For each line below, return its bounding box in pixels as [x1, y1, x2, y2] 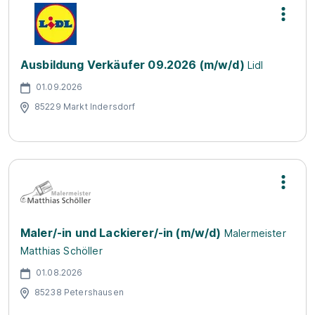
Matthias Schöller [20, 245, 103, 257]
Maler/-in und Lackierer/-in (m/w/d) [20, 226, 221, 240]
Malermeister [224, 227, 286, 239]
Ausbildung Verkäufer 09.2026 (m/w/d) [20, 58, 245, 72]
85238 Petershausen [34, 286, 124, 297]
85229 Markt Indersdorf [34, 101, 136, 112]
